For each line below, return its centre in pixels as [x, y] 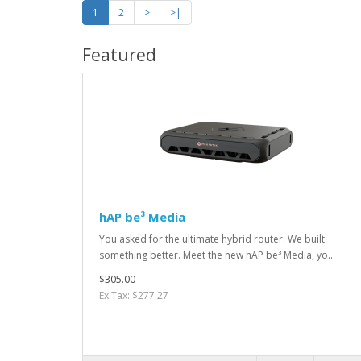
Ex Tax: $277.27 [134, 296]
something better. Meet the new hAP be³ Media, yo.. [216, 255]
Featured [119, 55]
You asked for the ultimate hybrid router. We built [212, 239]
